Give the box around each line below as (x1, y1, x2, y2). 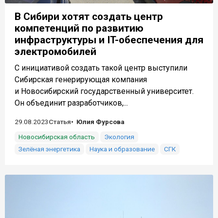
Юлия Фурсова (76, 118, 125, 126)
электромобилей (15, 46, 96, 58)
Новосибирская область (18, 133, 95, 141)
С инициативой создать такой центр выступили (15, 63, 187, 73)
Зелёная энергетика (18, 145, 80, 153)
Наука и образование (90, 145, 155, 153)
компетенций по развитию (15, 22, 144, 35)
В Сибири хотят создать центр (15, 11, 163, 23)
